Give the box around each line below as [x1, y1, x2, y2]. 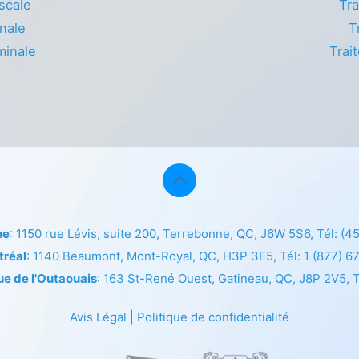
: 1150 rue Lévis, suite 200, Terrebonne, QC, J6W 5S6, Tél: [10, 225, 341, 241]
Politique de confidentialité [137, 309, 289, 325]
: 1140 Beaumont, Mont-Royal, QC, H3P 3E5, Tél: [26, 248, 304, 264]
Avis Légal [70, 309, 127, 325]
